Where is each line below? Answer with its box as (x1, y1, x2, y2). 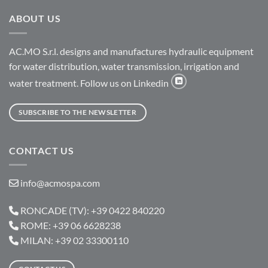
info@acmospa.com (20, 177, 100, 189)
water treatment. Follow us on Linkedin (9, 77, 170, 89)
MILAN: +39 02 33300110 (19, 234, 129, 246)
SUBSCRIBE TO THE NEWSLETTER (19, 107, 137, 117)
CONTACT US (9, 144, 74, 156)
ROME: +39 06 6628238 (19, 220, 121, 232)
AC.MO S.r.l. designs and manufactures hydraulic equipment (9, 45, 254, 57)
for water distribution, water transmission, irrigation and (9, 60, 239, 72)
